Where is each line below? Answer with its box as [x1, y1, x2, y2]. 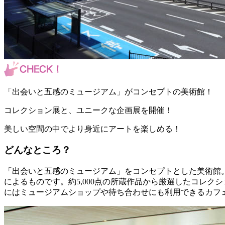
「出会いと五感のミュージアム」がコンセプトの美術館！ [4, 87, 213, 96]
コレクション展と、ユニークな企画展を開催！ [4, 105, 173, 115]
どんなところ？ [4, 145, 71, 156]
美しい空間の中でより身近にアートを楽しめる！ [4, 124, 181, 133]
